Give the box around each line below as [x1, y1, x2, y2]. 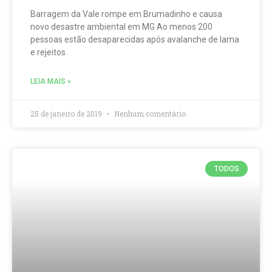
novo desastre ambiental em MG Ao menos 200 [30, 22, 212, 32]
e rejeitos [30, 47, 66, 57]
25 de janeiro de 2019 [30, 109, 104, 118]
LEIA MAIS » [30, 77, 71, 86]
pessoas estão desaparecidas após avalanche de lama [30, 35, 239, 44]
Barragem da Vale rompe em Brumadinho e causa [30, 9, 222, 19]
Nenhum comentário [112, 109, 186, 118]
